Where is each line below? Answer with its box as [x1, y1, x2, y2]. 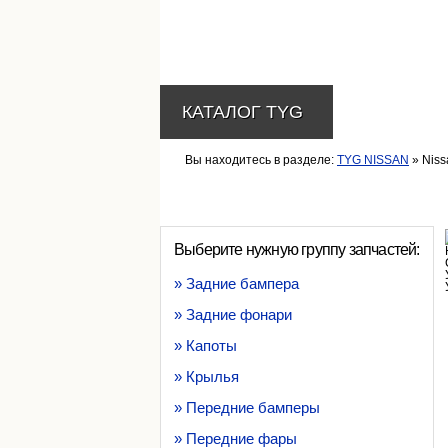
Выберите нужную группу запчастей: [174, 241, 420, 258]
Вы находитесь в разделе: [185, 153, 337, 167]
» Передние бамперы [174, 399, 320, 416]
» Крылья [174, 368, 239, 385]
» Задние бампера [174, 275, 299, 292]
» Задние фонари [174, 306, 292, 323]
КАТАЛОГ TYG [182, 102, 303, 122]
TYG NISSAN [337, 153, 409, 167]
